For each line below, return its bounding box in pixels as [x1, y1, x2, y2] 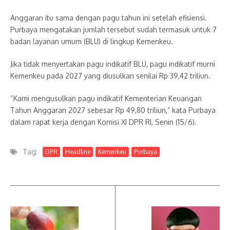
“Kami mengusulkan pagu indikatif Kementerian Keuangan [10, 94, 202, 103]
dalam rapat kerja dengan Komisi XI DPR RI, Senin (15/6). [10, 118, 197, 127]
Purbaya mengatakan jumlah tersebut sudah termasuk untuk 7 [10, 25, 217, 34]
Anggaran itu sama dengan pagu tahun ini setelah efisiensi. [10, 13, 207, 23]
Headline [65, 147, 90, 156]
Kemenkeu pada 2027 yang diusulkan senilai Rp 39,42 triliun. [10, 71, 210, 81]
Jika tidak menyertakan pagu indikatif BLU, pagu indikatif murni [10, 60, 215, 69]
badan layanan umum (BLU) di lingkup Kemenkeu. [10, 37, 173, 46]
